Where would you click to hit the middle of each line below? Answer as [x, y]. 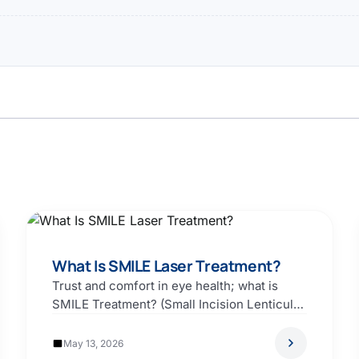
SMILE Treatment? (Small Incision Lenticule [176, 305]
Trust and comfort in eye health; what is [165, 286]
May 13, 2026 [93, 343]
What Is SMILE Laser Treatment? [167, 266]
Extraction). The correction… [134, 323]
